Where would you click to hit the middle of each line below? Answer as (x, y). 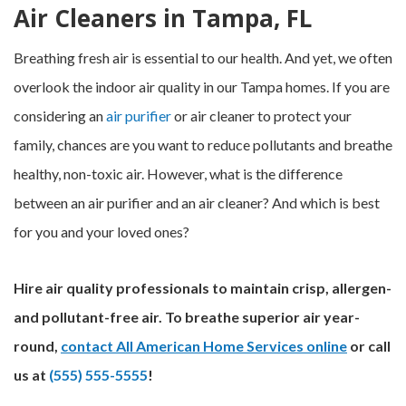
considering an (60, 116)
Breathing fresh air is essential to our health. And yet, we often (203, 58)
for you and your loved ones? (101, 232)
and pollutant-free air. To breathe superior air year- (187, 317)
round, (37, 346)
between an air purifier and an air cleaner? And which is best (197, 203)
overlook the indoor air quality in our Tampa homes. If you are (202, 87)
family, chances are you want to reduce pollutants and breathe (203, 145)
